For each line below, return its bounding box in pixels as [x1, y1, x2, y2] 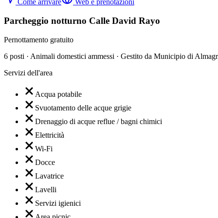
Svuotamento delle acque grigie [35, 103, 131, 112]
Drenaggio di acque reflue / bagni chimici [35, 117, 162, 126]
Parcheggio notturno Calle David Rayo [4, 15, 160, 26]
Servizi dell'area [4, 68, 53, 77]
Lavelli [35, 185, 56, 194]
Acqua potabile [35, 90, 82, 98]
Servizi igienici [35, 199, 81, 207]
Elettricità [35, 130, 64, 139]
